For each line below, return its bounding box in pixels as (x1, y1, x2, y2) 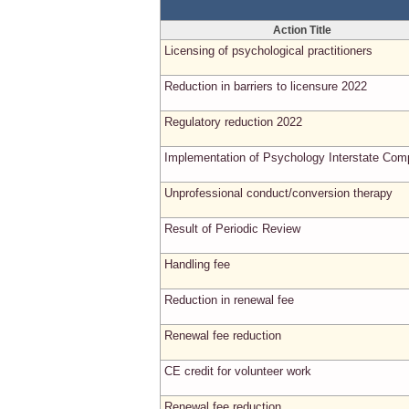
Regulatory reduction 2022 (164, 115, 302, 129)
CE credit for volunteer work (164, 364, 311, 378)
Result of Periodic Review (164, 222, 300, 236)
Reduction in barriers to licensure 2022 (164, 79, 367, 93)
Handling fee (164, 257, 230, 271)
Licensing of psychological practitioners (164, 44, 372, 58)
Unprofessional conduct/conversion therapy (164, 186, 393, 200)
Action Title (272, 25, 331, 36)
